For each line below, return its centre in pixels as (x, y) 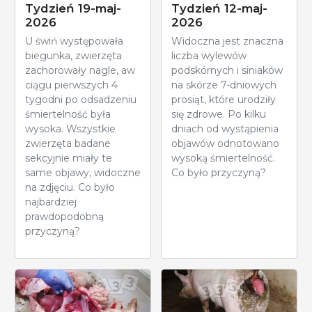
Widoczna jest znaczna (227, 41)
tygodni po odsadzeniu (81, 99)
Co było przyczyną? (219, 172)
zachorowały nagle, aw (80, 70)
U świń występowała (74, 41)
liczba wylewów (209, 55)
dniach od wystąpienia (225, 128)
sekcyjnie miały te (69, 158)
